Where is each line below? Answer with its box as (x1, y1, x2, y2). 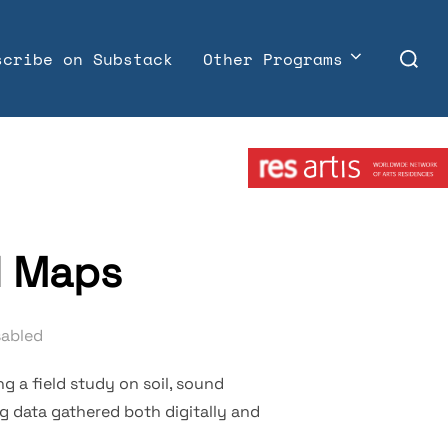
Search (389, 35, 443, 57)
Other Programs (203, 47, 343, 72)
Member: (248, 123, 314, 144)
